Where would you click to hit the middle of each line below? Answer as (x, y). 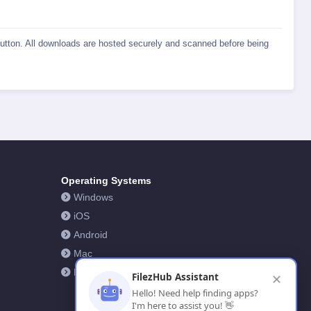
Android (91, 235)
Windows (93, 197)
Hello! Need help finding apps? (195, 293)
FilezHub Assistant (175, 277)
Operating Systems (106, 180)
